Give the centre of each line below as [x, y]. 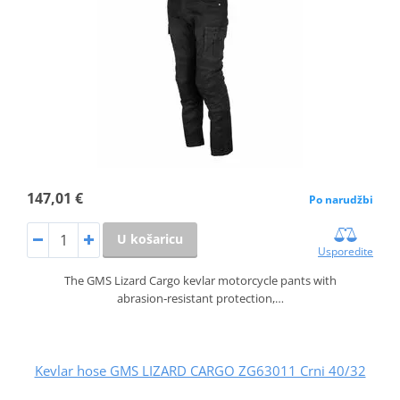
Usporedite [346, 251]
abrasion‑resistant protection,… [200, 298]
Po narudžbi [342, 199]
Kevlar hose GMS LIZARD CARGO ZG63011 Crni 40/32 [200, 370]
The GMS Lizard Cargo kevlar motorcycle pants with [200, 280]
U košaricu [150, 238]
